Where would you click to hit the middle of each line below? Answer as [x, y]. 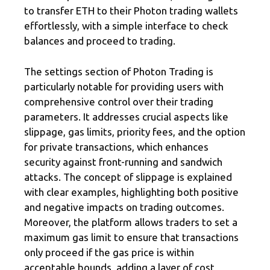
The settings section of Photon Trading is [119, 71]
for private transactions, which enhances [116, 146]
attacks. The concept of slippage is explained [128, 177]
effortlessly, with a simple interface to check [126, 26]
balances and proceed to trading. [100, 41]
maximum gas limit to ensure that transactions [131, 237]
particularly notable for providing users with [124, 86]
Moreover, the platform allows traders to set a [131, 222]
